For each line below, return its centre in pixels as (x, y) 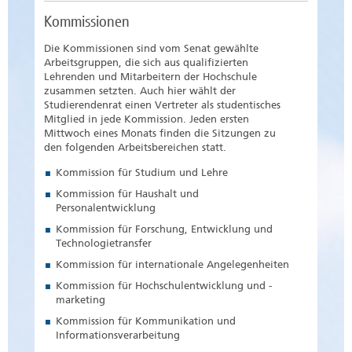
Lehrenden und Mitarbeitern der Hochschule (150, 77)
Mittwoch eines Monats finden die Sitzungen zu (160, 134)
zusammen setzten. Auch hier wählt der (140, 91)
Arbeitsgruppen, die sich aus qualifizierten (146, 63)
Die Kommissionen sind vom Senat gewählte (151, 49)
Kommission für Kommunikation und (146, 321)
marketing (81, 300)
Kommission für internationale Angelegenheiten (172, 265)
